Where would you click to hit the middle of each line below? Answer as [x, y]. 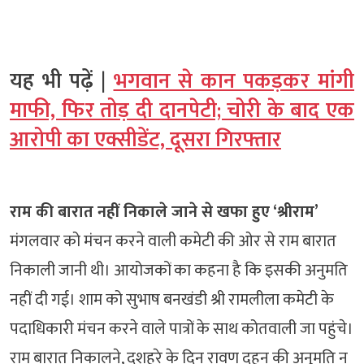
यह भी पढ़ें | [62, 81]
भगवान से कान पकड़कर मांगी [234, 81]
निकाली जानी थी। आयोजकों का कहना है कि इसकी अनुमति [179, 270]
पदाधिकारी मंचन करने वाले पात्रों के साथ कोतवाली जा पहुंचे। [182, 329]
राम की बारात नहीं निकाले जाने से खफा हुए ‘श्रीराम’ [164, 212]
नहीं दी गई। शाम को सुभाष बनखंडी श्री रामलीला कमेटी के [172, 299]
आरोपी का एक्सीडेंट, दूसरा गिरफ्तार [145, 140]
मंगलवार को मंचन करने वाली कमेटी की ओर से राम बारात [173, 241]
